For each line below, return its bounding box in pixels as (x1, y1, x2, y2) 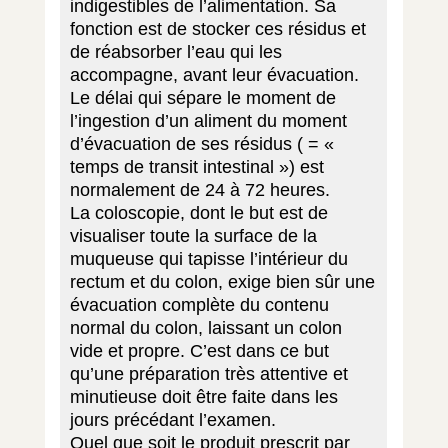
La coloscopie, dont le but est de (69, 202, 328, 223)
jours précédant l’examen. (69, 409, 276, 430)
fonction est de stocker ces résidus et (69, 18, 366, 39)
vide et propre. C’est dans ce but (69, 340, 329, 361)
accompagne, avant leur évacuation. (69, 64, 359, 85)
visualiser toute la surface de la (69, 225, 317, 246)
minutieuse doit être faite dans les (69, 386, 338, 407)
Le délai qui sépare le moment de (69, 87, 336, 108)
